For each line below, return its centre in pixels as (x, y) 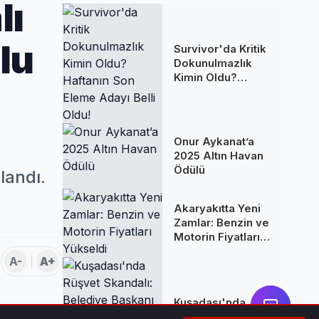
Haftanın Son (207, 91)
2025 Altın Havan (219, 156)
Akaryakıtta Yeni (217, 208)
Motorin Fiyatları (217, 237)
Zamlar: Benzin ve (221, 223)
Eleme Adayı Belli (220, 106)
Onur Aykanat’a (214, 141)
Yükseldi (197, 251)
